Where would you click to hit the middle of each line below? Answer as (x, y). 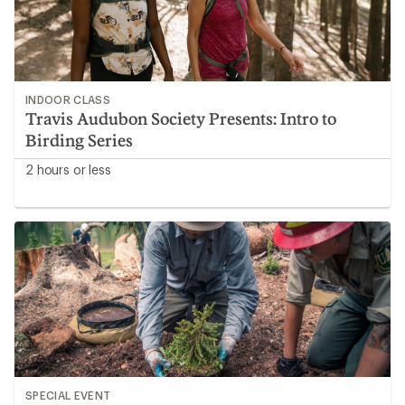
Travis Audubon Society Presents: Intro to (181, 118)
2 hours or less (68, 170)
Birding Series (79, 140)
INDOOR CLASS (68, 99)
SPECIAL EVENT (68, 395)
